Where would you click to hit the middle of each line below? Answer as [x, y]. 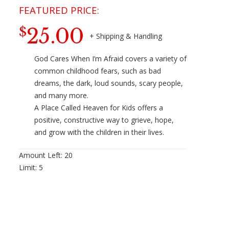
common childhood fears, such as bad [98, 71]
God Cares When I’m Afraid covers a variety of [111, 59]
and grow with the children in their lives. [99, 132]
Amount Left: [42, 155]
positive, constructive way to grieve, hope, [104, 120]
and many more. [62, 96]
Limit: [29, 168]
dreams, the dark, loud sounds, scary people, [109, 83]
